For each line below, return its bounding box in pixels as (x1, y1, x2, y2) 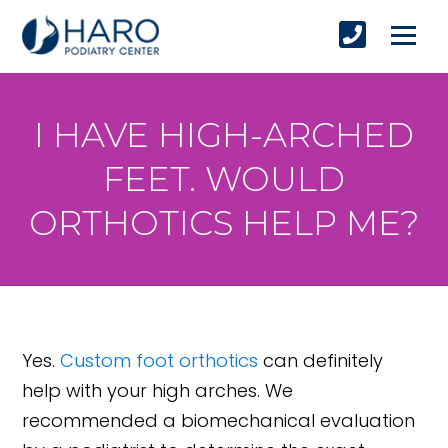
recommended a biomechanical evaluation (22, 408, 416, 434)
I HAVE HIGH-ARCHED (34, 114, 414, 157)
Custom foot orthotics (60, 348, 259, 374)
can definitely (258, 348, 384, 374)
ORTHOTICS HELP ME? (29, 202, 419, 245)
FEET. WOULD (103, 158, 345, 201)
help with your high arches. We (22, 378, 294, 404)
